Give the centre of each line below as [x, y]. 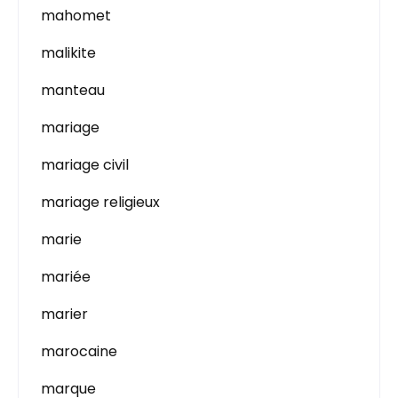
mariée [66, 277]
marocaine [79, 351]
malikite [68, 53]
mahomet [76, 16]
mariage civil [85, 165]
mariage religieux [100, 202]
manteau [73, 90]
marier [64, 314]
